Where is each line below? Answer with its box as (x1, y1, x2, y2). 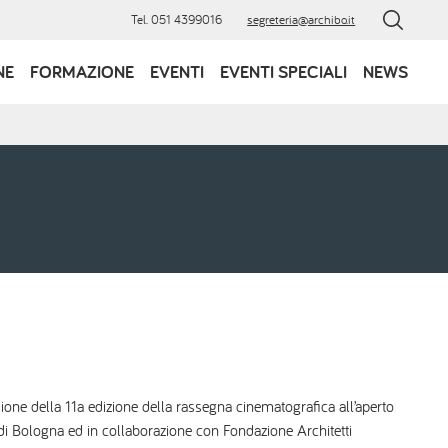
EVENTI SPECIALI (220, 60, 347, 83)
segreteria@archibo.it (247, 11, 356, 28)
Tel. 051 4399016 (130, 11, 222, 28)
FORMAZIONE (30, 60, 134, 83)
